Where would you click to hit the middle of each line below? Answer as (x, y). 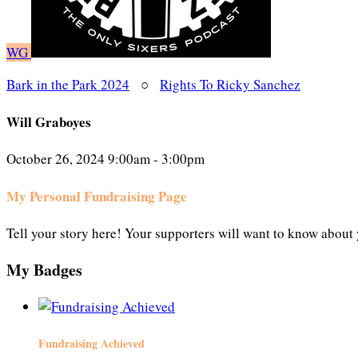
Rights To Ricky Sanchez (230, 84)
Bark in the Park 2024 (68, 84)
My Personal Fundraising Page (97, 196)
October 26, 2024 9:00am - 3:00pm (105, 159)
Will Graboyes (49, 121)
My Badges (44, 270)
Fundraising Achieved (91, 343)
